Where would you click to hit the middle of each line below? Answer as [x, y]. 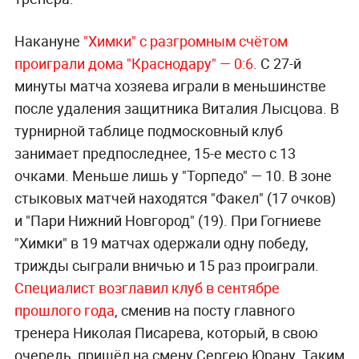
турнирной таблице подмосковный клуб [148, 130]
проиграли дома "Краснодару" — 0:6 [133, 63]
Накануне [48, 40]
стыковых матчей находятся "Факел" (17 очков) [175, 198]
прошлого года [64, 310]
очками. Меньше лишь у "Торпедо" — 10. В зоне [173, 175]
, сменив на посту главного [204, 310]
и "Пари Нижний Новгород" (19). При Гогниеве [167, 220]
